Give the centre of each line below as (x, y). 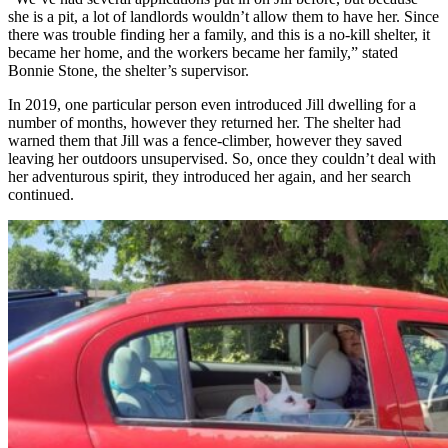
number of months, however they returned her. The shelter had (204, 122)
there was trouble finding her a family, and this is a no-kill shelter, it (219, 34)
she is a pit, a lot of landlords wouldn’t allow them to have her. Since (223, 16)
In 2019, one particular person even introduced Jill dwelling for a (212, 104)
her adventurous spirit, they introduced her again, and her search (209, 176)
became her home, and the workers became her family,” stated (203, 52)
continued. (41, 194)
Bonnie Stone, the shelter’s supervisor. (128, 70)
